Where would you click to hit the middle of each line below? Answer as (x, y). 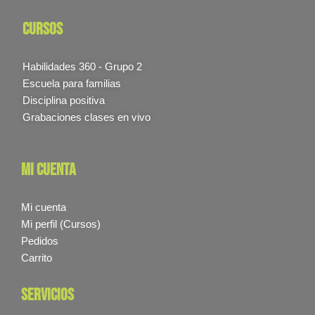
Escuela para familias (72, 84)
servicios (47, 295)
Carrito (37, 258)
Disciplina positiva (64, 101)
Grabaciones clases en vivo (86, 117)
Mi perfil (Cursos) (61, 224)
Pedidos (40, 241)
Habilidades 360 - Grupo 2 (82, 67)
